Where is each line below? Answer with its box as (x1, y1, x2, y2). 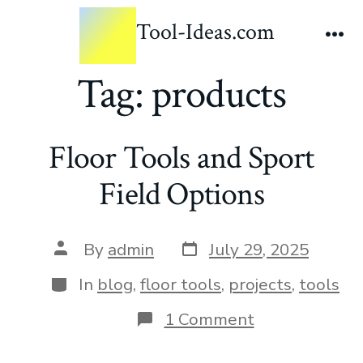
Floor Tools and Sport (49, 136, 314, 179)
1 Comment (164, 308, 254, 331)
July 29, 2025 (209, 238, 309, 262)
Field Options (99, 173, 264, 216)
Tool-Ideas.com (135, 17, 275, 48)
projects (228, 273, 292, 297)
